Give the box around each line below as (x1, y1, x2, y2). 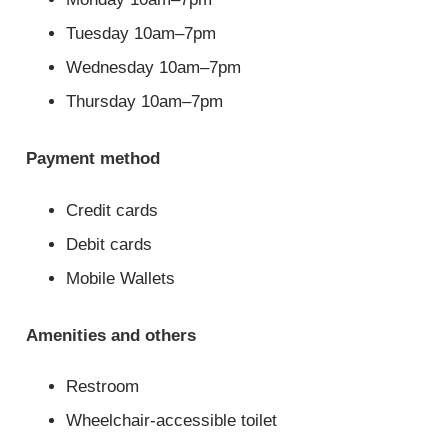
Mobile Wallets (66, 268, 176, 288)
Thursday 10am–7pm (66, 92, 224, 112)
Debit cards (66, 234, 153, 254)
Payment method (26, 149, 161, 169)
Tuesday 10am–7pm (66, 24, 217, 44)
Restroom (66, 377, 140, 397)
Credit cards (66, 200, 159, 220)
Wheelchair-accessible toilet (66, 411, 278, 431)
